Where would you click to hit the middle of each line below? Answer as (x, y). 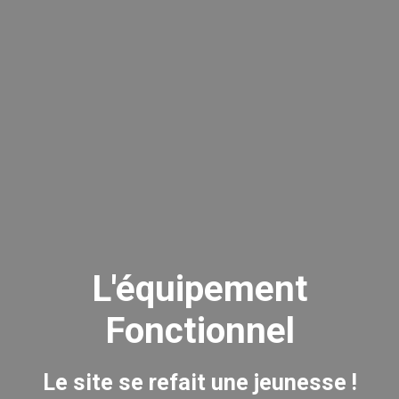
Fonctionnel (199, 331)
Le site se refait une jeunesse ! (199, 383)
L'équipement (199, 289)
